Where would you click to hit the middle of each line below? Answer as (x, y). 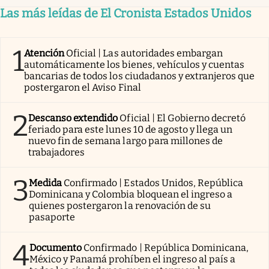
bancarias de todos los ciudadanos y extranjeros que (140, 76)
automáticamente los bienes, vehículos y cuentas (134, 65)
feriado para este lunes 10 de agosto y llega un (131, 130)
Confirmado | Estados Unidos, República (154, 183)
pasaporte (52, 217)
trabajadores (57, 153)
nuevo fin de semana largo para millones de (126, 141)
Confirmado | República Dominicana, (166, 248)
